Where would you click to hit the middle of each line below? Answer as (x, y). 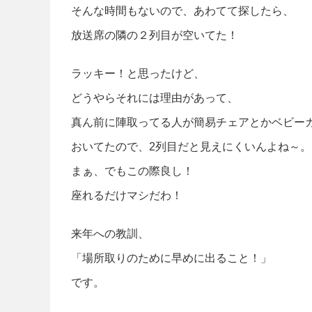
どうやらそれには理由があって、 (155, 97)
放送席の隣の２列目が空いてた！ (155, 35)
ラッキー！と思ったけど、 (138, 73)
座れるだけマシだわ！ (127, 195)
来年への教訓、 (110, 233)
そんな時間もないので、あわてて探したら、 (182, 10)
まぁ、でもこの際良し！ (132, 171)
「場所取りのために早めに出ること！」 (171, 258)
